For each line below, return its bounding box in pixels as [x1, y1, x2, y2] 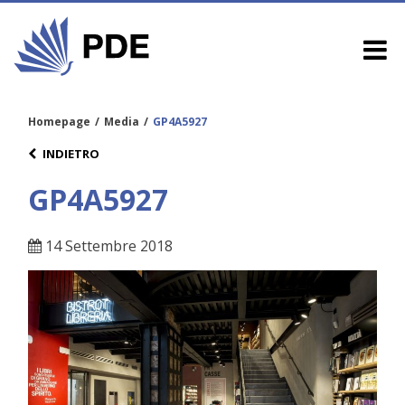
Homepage [28, 113, 90, 129]
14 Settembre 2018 [42, 236, 173, 257]
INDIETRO [42, 145, 99, 162]
